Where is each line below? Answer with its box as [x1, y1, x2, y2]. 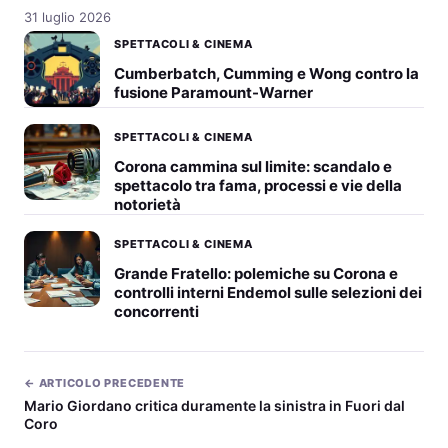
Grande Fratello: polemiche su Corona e [114, 264, 398, 283]
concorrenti [114, 302, 199, 321]
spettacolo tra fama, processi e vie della [114, 176, 402, 195]
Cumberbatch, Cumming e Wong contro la [114, 64, 419, 83]
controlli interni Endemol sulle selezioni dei [114, 283, 422, 302]
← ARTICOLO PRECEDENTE [24, 376, 186, 390]
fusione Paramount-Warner [114, 83, 313, 102]
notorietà [114, 195, 181, 214]
